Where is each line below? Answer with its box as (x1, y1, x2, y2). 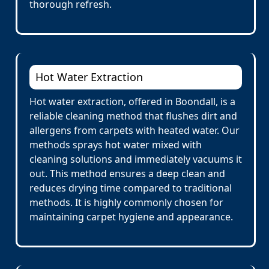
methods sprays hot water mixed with (29, 138, 202, 151)
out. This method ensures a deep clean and (29, 167, 225, 180)
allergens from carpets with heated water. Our (29, 124, 240, 137)
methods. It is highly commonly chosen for (29, 196, 223, 209)
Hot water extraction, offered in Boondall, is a (29, 95, 235, 108)
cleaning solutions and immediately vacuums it (29, 153, 242, 166)
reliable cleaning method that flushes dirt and (29, 109, 237, 122)
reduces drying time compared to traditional (29, 181, 232, 195)
